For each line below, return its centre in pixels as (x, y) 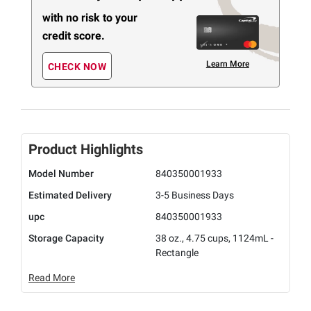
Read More (52, 278)
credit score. (74, 35)
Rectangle (177, 253)
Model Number (61, 174)
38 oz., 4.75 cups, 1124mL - (215, 238)
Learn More (227, 64)
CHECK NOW (77, 67)
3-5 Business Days (195, 195)
